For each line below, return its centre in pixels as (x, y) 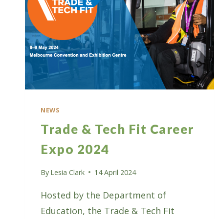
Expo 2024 (75, 149)
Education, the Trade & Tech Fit (108, 210)
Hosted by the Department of (103, 195)
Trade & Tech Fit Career (117, 129)
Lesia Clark (68, 172)
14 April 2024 (115, 172)
